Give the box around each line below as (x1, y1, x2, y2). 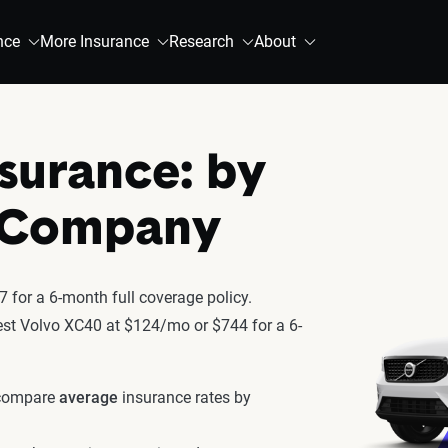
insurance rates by (118, 388, 251, 407)
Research (169, 32, 234, 51)
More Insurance (40, 32, 149, 51)
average (59, 388, 118, 407)
